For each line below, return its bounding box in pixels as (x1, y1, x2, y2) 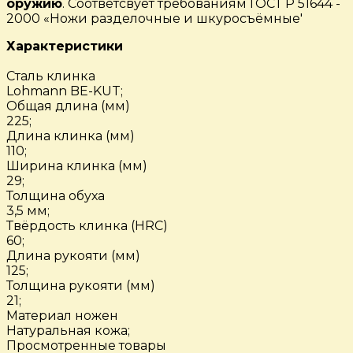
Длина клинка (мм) (6, 128, 135, 144)
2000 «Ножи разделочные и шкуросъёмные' (6, 11, 303, 27)
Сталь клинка (6, 69, 95, 84)
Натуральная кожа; (6, 323, 130, 339)
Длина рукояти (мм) (6, 248, 140, 264)
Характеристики (6, 39, 123, 54)
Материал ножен (6, 308, 118, 324)
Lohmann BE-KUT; (6, 84, 123, 99)
